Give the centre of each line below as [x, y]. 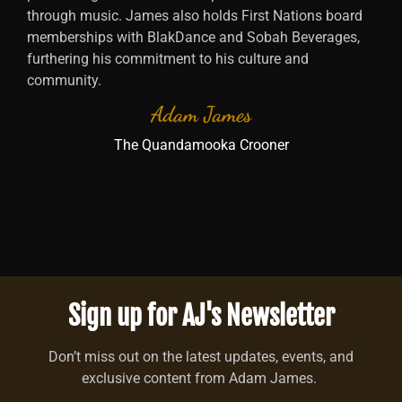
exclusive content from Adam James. [201, 379]
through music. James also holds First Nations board [195, 15]
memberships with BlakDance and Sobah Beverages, [193, 37]
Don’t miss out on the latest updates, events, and [201, 357]
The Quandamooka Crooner [201, 145]
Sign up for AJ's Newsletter [201, 316]
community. [64, 80]
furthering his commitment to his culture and [168, 58]
